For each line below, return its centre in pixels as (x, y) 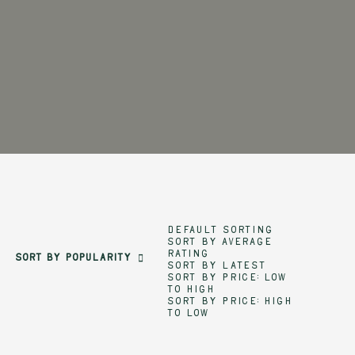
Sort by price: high (229, 302)
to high (191, 290)
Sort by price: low (227, 278)
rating (188, 254)
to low (188, 313)
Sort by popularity (73, 259)
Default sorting (220, 230)
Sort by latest (216, 266)
